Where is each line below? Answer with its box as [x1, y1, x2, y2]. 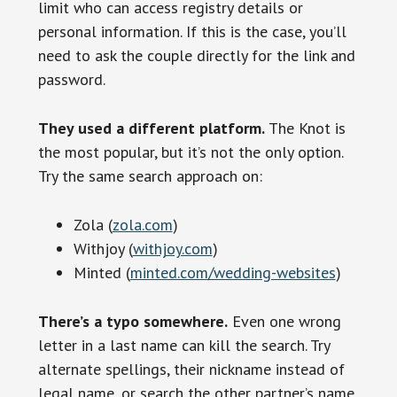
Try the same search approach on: [37, 165, 262, 186]
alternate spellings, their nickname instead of [37, 358, 345, 379]
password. [37, 68, 105, 90]
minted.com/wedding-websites [129, 261, 336, 283]
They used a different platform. [37, 117, 265, 138]
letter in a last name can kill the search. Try [37, 334, 330, 355]
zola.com [112, 214, 173, 235]
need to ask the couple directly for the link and [37, 44, 355, 66]
